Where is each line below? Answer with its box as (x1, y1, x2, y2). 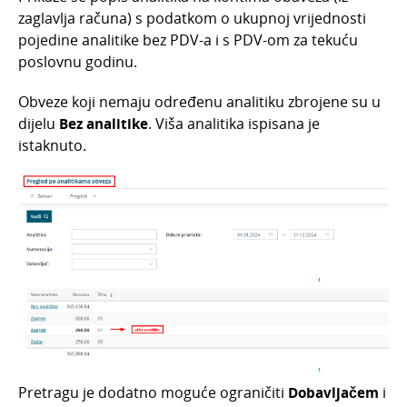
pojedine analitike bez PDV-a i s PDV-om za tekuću (18, 30, 358, 51)
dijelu (18, 114, 59, 134)
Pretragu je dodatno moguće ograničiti (18, 382, 288, 402)
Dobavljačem (288, 382, 382, 402)
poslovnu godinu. (18, 52, 137, 73)
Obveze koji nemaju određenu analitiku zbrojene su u (18, 92, 381, 113)
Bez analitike (59, 114, 148, 134)
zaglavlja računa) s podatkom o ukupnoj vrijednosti (18, 8, 366, 29)
